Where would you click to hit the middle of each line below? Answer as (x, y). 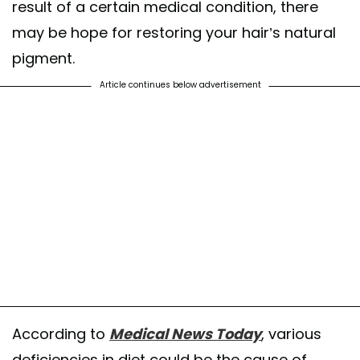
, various (291, 333)
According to (61, 333)
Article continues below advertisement (180, 84)
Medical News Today (185, 333)
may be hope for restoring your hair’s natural (174, 32)
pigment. (45, 58)
